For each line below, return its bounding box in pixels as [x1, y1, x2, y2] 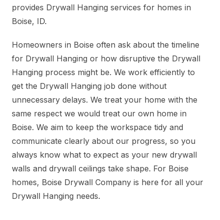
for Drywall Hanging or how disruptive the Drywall [12, 54, 200, 64]
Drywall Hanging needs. [12, 191, 100, 201]
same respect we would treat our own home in [12, 109, 187, 119]
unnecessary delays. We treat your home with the [12, 95, 197, 105]
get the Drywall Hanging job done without [12, 81, 166, 91]
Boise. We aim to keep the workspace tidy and [12, 122, 183, 133]
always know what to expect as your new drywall [12, 150, 197, 160]
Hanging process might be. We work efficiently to [12, 67, 195, 78]
